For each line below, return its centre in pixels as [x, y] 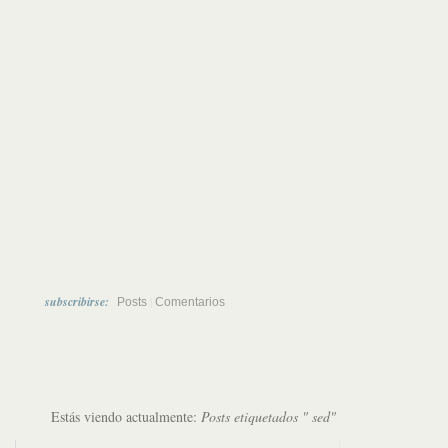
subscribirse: [78, 301]
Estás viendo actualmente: [126, 416]
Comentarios [190, 302]
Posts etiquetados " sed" [268, 416]
